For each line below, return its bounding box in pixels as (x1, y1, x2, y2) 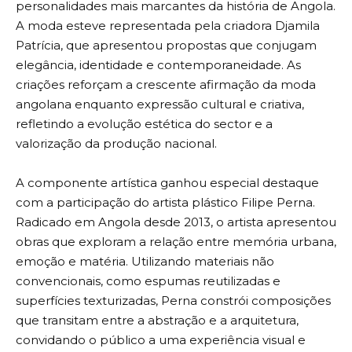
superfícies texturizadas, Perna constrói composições (16, 293, 331, 309)
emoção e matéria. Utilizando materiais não (16, 254, 274, 269)
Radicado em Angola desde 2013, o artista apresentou (16, 214, 336, 230)
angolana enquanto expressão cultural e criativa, (16, 97, 304, 112)
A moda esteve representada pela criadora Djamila (16, 18, 320, 34)
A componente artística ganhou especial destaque (16, 175, 319, 191)
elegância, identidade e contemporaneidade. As (16, 57, 301, 73)
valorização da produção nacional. (16, 136, 217, 152)
